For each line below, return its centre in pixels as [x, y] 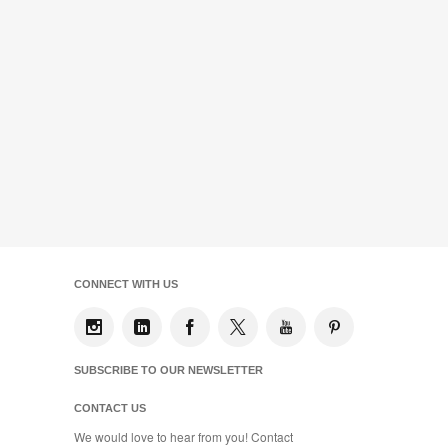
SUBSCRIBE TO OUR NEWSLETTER [168, 370]
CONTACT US [110, 408]
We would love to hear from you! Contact [183, 437]
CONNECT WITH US [126, 284]
